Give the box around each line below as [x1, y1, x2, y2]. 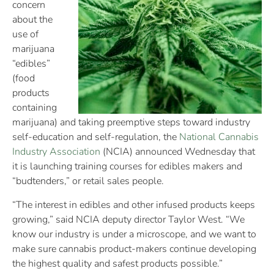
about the [12, 13, 53, 27]
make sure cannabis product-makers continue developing [12, 242, 256, 256]
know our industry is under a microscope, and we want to [12, 227, 256, 241]
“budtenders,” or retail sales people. [12, 174, 164, 188]
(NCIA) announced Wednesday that [100, 145, 255, 159]
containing [12, 101, 57, 115]
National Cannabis [179, 130, 259, 144]
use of [12, 28, 39, 42]
